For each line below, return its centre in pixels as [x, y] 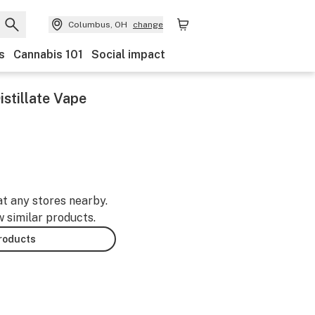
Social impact [128, 54]
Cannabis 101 [48, 54]
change [148, 25]
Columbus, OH [98, 25]
